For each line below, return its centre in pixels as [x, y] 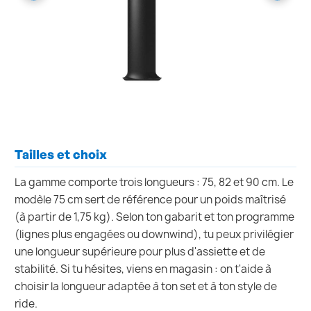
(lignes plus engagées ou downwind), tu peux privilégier [154, 235]
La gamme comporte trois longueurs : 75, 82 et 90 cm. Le [154, 183]
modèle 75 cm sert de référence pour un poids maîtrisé [150, 200]
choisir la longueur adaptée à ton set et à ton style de [146, 287]
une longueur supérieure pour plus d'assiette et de [140, 252]
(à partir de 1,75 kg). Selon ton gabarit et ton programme [154, 217]
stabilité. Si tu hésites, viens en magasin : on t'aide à [143, 269]
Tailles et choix [61, 154]
